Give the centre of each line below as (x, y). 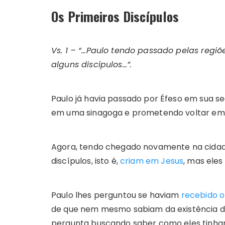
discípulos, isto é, (86, 161)
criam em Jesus (152, 161)
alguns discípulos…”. (91, 65)
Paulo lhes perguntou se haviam (116, 195)
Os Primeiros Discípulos (115, 17)
